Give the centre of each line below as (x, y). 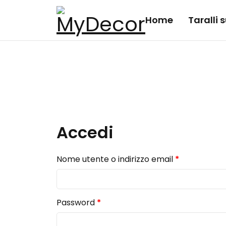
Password (77, 203)
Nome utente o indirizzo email (116, 159)
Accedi (85, 132)
